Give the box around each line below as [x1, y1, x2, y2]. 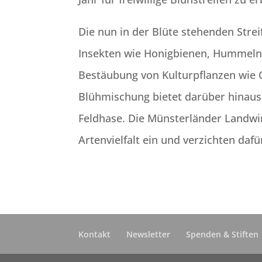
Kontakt [78, 229, 111, 240]
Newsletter [126, 229, 171, 240]
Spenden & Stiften [186, 229, 259, 240]
